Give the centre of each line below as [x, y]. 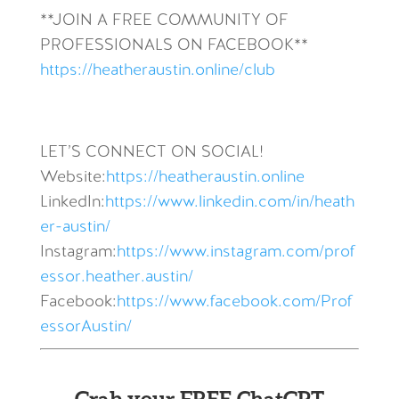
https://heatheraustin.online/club [157, 71]
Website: [73, 178]
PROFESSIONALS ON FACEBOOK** [174, 46]
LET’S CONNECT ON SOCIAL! [151, 153]
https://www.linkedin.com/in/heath [229, 203]
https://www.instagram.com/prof [236, 252]
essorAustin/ [85, 327]
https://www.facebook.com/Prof [234, 302]
